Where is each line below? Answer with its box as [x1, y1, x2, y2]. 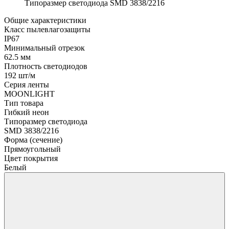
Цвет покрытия [4, 153, 58, 163]
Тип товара [4, 98, 43, 107]
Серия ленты [4, 80, 49, 89]
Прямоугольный [4, 144, 61, 153]
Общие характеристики [4, 15, 86, 25]
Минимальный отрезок [4, 43, 85, 52]
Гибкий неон [4, 107, 49, 117]
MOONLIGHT [4, 89, 55, 98]
